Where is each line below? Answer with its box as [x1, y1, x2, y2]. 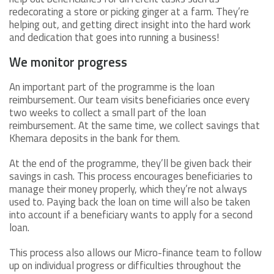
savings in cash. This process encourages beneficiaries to [9, 168, 253, 185]
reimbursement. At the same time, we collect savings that [9, 117, 260, 134]
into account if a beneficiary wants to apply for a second [9, 207, 253, 223]
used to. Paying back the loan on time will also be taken [9, 194, 250, 210]
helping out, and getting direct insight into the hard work [9, 17, 251, 33]
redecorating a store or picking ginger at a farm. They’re [9, 4, 249, 20]
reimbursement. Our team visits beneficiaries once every [9, 92, 250, 108]
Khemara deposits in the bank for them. [9, 130, 182, 147]
